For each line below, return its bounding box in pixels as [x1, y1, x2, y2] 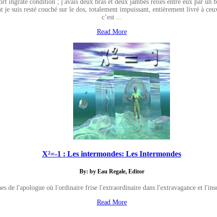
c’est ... [101, 13, 122, 21]
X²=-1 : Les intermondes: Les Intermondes [42, 149, 182, 159]
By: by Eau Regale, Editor [79, 168, 144, 175]
